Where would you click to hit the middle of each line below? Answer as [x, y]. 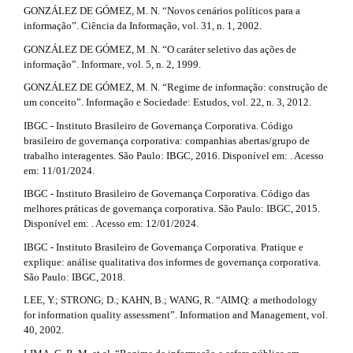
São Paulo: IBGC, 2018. [74, 277]
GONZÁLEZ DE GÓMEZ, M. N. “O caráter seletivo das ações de [160, 49]
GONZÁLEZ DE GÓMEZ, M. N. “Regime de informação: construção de [176, 87]
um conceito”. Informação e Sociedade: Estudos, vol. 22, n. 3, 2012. [167, 102]
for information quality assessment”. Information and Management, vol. [176, 315]
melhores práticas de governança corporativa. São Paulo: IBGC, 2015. [172, 209]
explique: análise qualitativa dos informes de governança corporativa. [172, 262]
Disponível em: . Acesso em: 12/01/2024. [111, 224]
